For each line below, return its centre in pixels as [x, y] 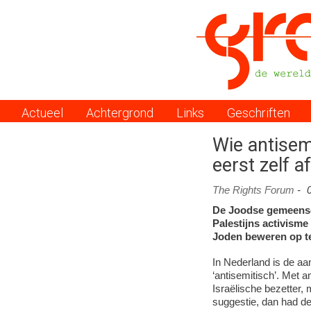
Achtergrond [120, 112]
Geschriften [258, 112]
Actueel [43, 112]
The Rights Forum [253, 190]
